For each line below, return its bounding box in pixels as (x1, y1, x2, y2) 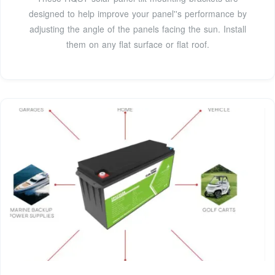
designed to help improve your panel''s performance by (28, 7, 247, 20)
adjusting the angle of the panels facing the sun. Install (29, 22, 246, 35)
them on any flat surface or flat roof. (66, 37, 209, 50)
